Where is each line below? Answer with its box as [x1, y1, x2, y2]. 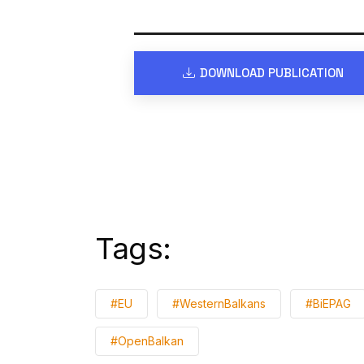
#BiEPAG [305, 297, 351, 311]
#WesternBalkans [172, 297, 266, 311]
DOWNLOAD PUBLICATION [199, 65, 344, 81]
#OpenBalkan [110, 334, 184, 349]
